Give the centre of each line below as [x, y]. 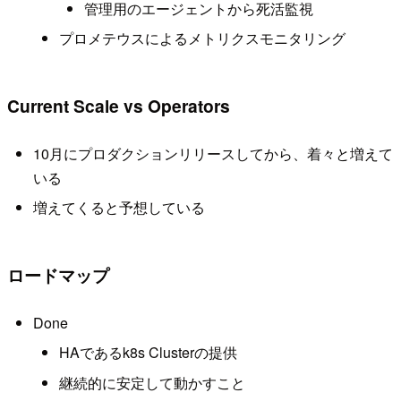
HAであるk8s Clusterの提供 [148, 353]
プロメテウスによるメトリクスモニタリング [202, 38]
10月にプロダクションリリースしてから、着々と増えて [213, 153]
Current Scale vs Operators [119, 105]
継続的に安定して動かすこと [152, 382]
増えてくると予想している [119, 208]
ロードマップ [58, 274]
